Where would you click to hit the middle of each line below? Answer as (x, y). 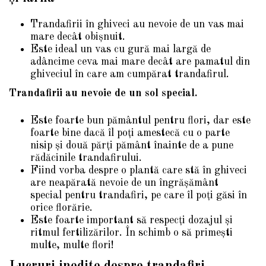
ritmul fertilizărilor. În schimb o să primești (132, 233)
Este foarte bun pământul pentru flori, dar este (140, 121)
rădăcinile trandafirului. (86, 158)
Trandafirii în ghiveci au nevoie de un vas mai (137, 25)
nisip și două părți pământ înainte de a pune (132, 146)
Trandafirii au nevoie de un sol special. (103, 93)
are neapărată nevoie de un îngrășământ (124, 183)
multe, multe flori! (72, 246)
